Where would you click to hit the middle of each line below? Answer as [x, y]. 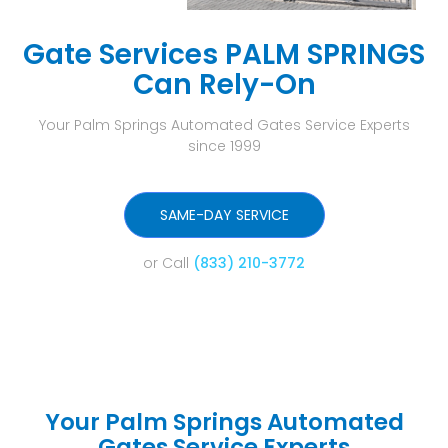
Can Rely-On [224, 85]
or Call [168, 263]
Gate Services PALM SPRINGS [224, 55]
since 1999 [224, 146]
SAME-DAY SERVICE [224, 215]
